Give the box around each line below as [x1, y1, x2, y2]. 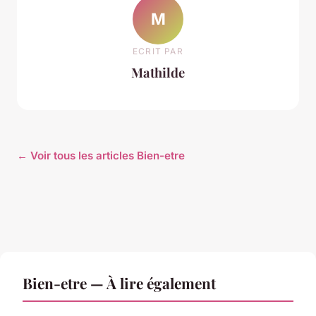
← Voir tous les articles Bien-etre [17, 149, 185, 163]
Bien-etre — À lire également [23, 273, 216, 293]
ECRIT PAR [133, 45, 183, 56]
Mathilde [131, 63, 185, 81]
